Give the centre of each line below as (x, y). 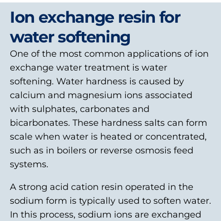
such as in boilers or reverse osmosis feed (102, 150)
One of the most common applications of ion (109, 54)
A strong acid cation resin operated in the (102, 187)
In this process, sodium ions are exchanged (106, 215)
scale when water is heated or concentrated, (108, 137)
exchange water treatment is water (89, 68)
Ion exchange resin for (95, 17)
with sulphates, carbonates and (80, 109)
